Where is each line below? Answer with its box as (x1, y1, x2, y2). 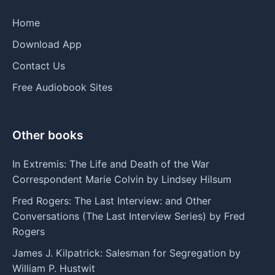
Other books (12, 127, 83, 142)
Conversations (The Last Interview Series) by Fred (12, 209, 245, 222)
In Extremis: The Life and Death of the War (12, 157, 209, 170)
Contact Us (12, 59, 65, 72)
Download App (12, 37, 82, 50)
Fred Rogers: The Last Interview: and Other (12, 194, 211, 207)
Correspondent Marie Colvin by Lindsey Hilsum (12, 172, 231, 185)
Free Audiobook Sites (12, 80, 112, 93)
